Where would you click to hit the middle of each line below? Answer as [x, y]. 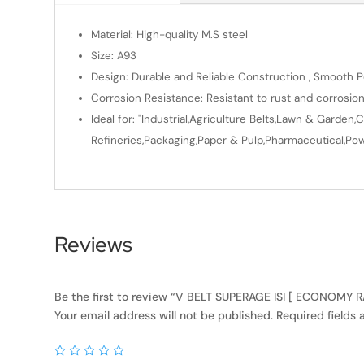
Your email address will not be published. [164, 315]
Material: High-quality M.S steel [169, 34]
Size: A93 [113, 55]
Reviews [94, 244]
